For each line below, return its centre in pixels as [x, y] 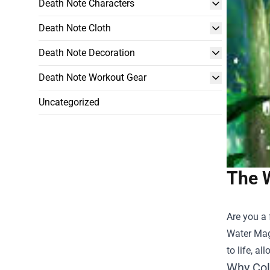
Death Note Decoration [87, 53]
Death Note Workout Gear [93, 77]
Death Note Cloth [75, 28]
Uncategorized [69, 102]
